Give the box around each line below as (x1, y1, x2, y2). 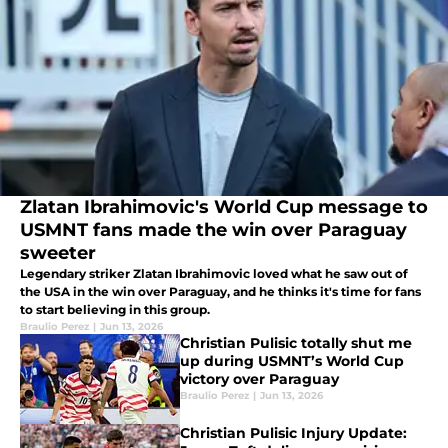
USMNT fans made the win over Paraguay (20, 219, 407, 242)
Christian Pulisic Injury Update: (180, 424, 407, 443)
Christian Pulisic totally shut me (180, 334, 412, 353)
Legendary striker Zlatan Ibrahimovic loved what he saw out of (20, 266, 408, 282)
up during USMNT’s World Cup (180, 352, 404, 371)
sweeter (20, 242, 96, 265)
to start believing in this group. (20, 302, 210, 318)
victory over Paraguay (180, 370, 339, 389)
